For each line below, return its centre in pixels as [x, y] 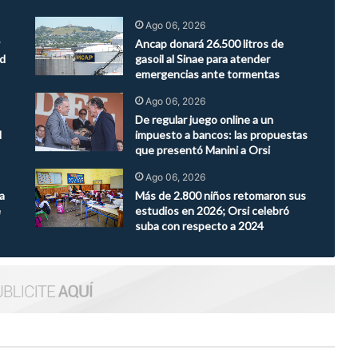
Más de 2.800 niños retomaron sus [220, 196]
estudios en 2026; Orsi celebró [212, 211]
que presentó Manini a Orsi [202, 150]
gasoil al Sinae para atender [202, 59]
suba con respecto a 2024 [199, 226]
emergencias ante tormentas [207, 74]
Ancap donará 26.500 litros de [209, 44]
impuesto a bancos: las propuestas [221, 135]
